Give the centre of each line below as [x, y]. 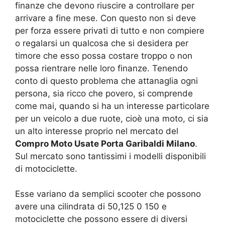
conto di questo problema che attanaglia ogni [106, 81]
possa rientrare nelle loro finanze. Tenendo [101, 68]
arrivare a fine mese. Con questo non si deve [105, 18]
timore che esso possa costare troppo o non [104, 55]
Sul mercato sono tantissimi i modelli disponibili [110, 156]
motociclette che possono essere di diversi [101, 219]
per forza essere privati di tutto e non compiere [110, 30]
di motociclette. [46, 168]
